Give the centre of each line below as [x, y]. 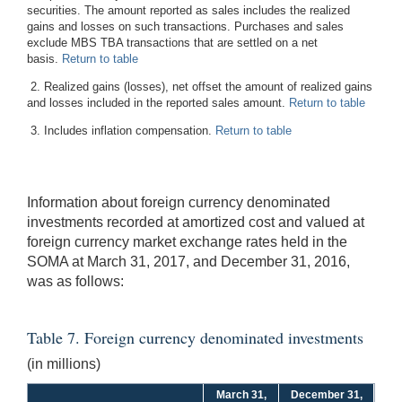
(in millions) [64, 363]
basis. [44, 58]
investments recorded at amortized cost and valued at [196, 222]
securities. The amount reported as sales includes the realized [188, 10]
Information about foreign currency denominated [179, 202]
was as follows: [75, 281]
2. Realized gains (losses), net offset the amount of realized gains [200, 86]
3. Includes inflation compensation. [121, 130]
